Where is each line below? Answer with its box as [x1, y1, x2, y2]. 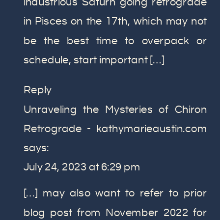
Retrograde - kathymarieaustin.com [23, 123, 207, 135]
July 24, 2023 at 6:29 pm [23, 161, 140, 173]
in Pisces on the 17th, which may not [23, 16, 207, 27]
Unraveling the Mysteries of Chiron [23, 104, 207, 116]
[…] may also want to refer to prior [23, 188, 207, 199]
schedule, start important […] [23, 54, 165, 66]
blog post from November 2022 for [23, 207, 207, 219]
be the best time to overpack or [23, 35, 207, 47]
